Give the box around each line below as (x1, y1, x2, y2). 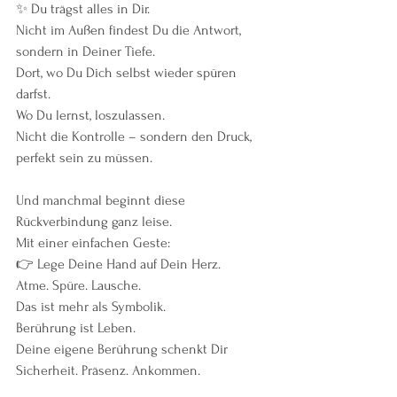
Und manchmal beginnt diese (16, 191, 189, 208)
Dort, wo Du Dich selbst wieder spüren (16, 64, 240, 81)
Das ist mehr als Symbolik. (16, 298, 166, 315)
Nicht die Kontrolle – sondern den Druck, (16, 128, 255, 144)
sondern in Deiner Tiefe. (16, 43, 155, 59)
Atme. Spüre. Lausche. (16, 276, 141, 293)
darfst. (16, 85, 51, 102)
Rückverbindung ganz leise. (16, 213, 172, 230)
